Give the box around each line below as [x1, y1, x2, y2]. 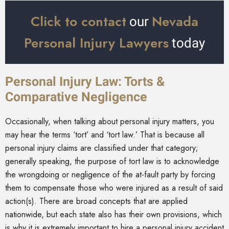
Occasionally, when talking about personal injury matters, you [5, 116, 214, 128]
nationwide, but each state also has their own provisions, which [5, 209, 222, 221]
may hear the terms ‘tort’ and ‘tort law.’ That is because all [5, 129, 204, 141]
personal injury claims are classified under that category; [5, 142, 198, 154]
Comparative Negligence [5, 89, 147, 105]
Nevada [152, 12, 198, 32]
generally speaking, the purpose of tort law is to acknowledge [5, 155, 219, 168]
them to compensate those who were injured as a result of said [5, 182, 223, 194]
